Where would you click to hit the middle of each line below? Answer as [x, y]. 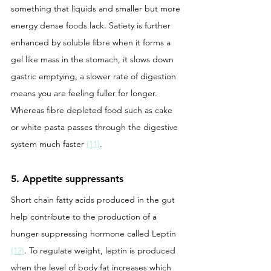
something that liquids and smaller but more [97, 8]
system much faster [49, 144]
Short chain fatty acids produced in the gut [94, 199]
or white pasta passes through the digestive [96, 127]
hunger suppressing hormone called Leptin [95, 233]
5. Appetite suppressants [67, 178]
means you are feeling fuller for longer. [85, 93]
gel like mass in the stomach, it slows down [93, 59]
